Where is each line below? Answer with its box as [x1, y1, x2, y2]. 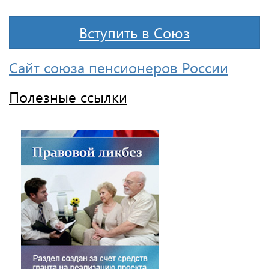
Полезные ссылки [9, 86, 127, 106]
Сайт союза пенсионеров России [9, 57, 228, 77]
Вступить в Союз [79, 22, 190, 42]
